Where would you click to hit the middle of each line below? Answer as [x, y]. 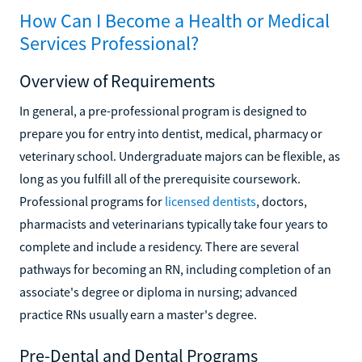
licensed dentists [210, 201]
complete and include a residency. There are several [159, 246]
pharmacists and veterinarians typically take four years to [174, 223]
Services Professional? [109, 43]
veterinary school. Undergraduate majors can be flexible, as [180, 156]
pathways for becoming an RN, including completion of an [175, 269]
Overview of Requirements [117, 80]
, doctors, [282, 201]
